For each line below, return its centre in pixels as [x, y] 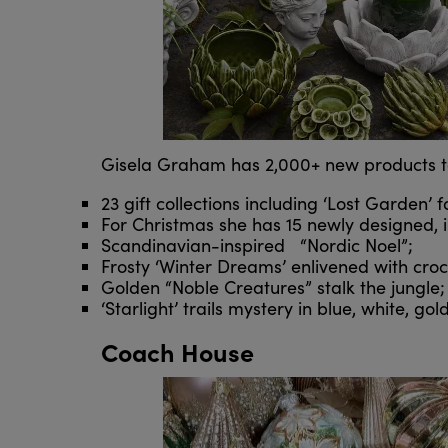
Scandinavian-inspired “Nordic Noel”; [261, 245]
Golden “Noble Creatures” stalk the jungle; [272, 287]
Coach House [177, 352]
